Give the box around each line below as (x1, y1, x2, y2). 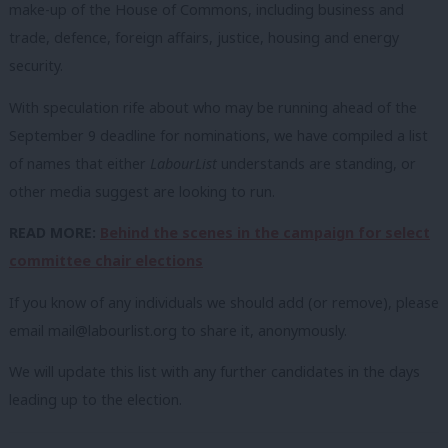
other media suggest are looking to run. (9, 181, 275, 201)
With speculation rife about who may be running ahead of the (9, 97, 417, 117)
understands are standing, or (217, 153, 416, 173)
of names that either (9, 153, 150, 173)
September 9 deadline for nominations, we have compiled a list (9, 125, 428, 145)
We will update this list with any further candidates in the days (9, 362, 420, 382)
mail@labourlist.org (48, 320, 177, 340)
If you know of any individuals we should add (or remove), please (9, 292, 439, 312)
